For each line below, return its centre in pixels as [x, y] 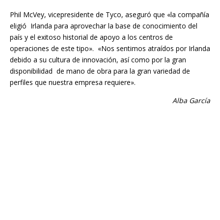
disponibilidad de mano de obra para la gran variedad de [100, 71]
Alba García [191, 101]
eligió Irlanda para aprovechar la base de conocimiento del [104, 26]
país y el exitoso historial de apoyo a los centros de [91, 37]
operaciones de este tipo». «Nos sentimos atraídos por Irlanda [110, 49]
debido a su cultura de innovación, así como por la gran [98, 60]
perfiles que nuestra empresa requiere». [73, 82]
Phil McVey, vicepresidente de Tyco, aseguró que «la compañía [110, 15]
